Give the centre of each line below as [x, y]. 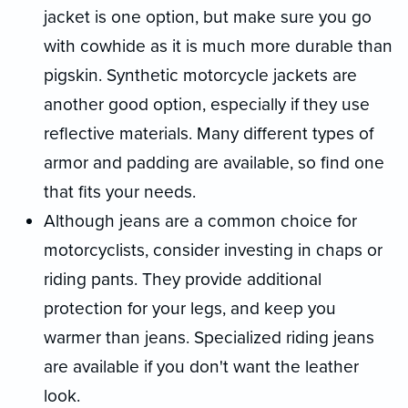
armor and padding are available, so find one [214, 162]
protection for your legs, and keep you [190, 308]
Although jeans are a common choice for [200, 220]
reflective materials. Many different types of [209, 133]
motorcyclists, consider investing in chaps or [213, 250]
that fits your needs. [120, 191]
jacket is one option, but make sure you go [208, 16]
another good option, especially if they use [207, 104]
